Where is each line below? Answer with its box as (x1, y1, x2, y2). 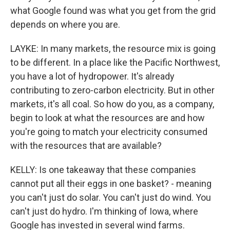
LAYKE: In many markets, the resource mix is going (10, 43, 216, 54)
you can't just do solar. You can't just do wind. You (10, 191, 211, 203)
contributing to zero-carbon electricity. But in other (10, 84, 215, 95)
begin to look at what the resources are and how (10, 112, 205, 123)
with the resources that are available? (10, 140, 162, 151)
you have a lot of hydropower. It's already (10, 70, 175, 82)
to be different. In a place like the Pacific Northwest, (10, 56, 220, 68)
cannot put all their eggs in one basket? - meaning (10, 178, 212, 189)
